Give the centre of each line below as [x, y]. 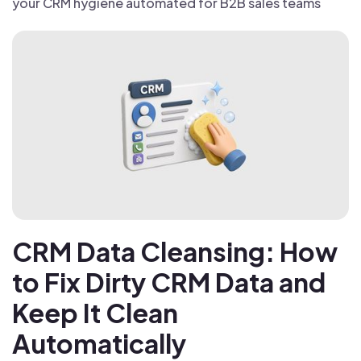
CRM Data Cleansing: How [175, 251]
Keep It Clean [95, 312]
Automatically [99, 343]
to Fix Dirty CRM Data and [169, 282]
